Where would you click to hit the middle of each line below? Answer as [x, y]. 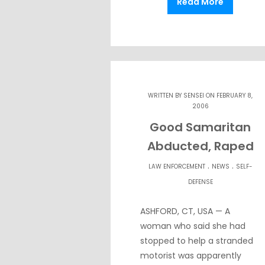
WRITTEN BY [166, 96]
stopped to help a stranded [197, 241]
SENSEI [194, 96]
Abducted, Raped [200, 146]
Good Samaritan [201, 127]
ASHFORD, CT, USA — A [185, 211]
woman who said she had [193, 226]
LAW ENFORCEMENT [177, 167]
